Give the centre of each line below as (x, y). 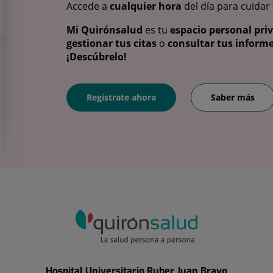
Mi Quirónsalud (105, 30)
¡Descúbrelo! (97, 57)
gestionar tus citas (112, 44)
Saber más (233, 97)
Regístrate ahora (121, 97)
